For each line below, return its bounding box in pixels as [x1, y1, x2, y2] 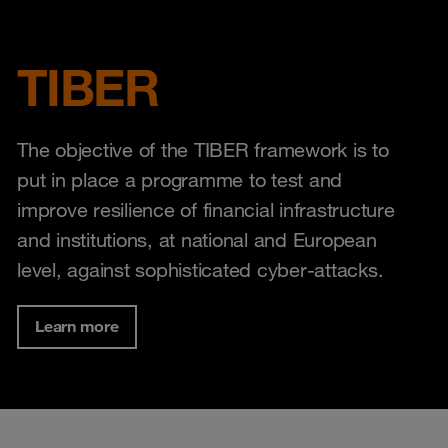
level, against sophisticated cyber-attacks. [17, 257, 384, 282]
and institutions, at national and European [17, 227, 377, 252]
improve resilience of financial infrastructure [17, 197, 395, 222]
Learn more [35, 315, 119, 336]
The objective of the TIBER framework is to [17, 137, 389, 162]
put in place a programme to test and [17, 167, 342, 192]
